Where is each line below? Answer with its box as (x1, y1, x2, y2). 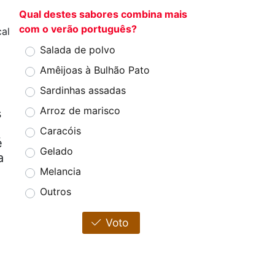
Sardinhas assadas (40, 84, 126, 97)
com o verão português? (19, 23, 137, 36)
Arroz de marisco (40, 104, 120, 117)
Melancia (40, 165, 81, 178)
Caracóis (40, 125, 81, 137)
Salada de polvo (40, 44, 115, 56)
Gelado (40, 145, 73, 158)
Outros (40, 185, 71, 198)
